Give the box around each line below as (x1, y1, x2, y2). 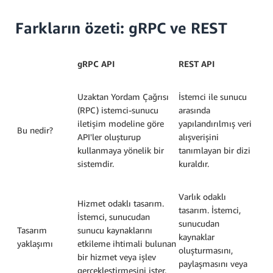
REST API (179, 58, 214, 69)
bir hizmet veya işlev (77, 251, 156, 262)
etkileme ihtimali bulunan (77, 238, 176, 249)
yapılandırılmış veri (179, 118, 252, 129)
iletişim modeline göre (77, 118, 164, 129)
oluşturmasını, (179, 244, 233, 255)
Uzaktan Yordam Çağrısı (77, 91, 169, 102)
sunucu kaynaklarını (77, 224, 152, 235)
